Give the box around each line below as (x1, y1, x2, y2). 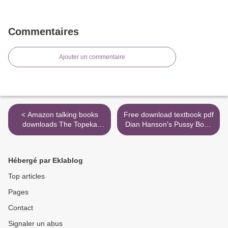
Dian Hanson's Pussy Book (125, 120, 212, 129)
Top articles (8, 172, 45, 181)
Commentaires (8, 26, 79, 38)
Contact (8, 204, 33, 212)
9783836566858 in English (125, 139, 212, 148)
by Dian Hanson (142, 130, 194, 138)
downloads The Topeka (22, 120, 97, 129)
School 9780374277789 (21, 130, 98, 138)
